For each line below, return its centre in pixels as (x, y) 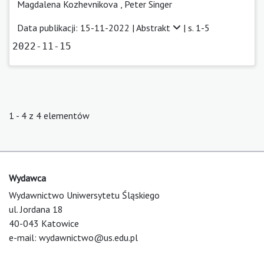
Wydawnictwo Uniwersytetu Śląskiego (84, 195)
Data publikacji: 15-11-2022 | (77, 27)
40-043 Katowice (44, 223)
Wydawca (27, 178)
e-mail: (24, 237)
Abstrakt (154, 27)
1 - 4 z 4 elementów (49, 115)
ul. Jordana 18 (36, 209)
